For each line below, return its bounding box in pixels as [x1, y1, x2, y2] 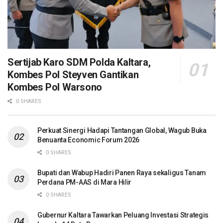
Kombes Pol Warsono [7, 81, 102, 93]
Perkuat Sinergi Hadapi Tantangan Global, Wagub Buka [37, 126, 207, 134]
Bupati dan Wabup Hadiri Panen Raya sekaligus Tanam [37, 168, 207, 177]
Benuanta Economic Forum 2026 [37, 135, 140, 144]
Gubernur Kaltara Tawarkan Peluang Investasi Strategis [37, 211, 209, 219]
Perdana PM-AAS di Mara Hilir [37, 178, 132, 186]
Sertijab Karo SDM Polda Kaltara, [7, 56, 151, 68]
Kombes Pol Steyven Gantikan [7, 68, 139, 81]
